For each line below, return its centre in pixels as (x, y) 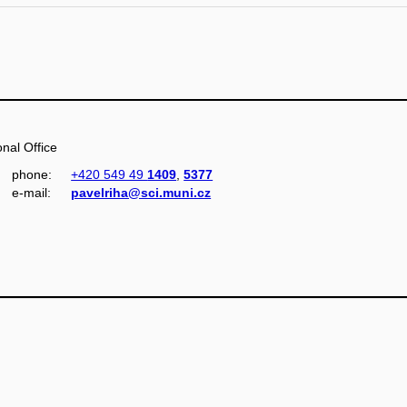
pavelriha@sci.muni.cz (141, 193)
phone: (32, 174)
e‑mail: (32, 193)
